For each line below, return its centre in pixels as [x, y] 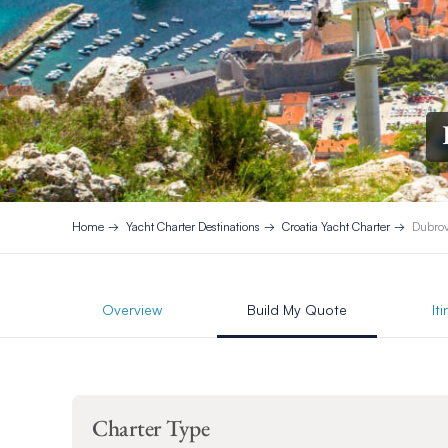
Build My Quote [297, 309]
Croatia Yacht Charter [336, 227]
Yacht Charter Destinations [193, 227]
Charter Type [151, 427]
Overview [132, 309]
